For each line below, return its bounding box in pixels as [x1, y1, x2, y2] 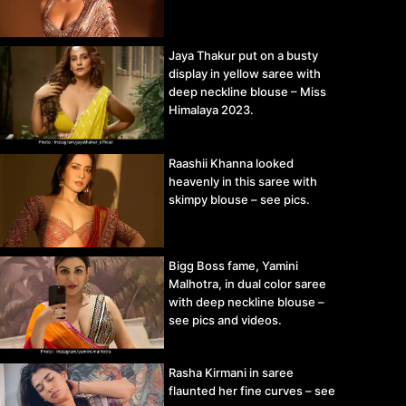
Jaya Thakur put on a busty [169, 48, 318, 63]
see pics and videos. [169, 312, 282, 327]
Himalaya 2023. [169, 102, 254, 118]
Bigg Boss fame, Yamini [169, 257, 298, 273]
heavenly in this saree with [169, 174, 317, 189]
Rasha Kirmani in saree [169, 365, 294, 381]
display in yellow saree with [169, 66, 321, 82]
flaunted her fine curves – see [169, 383, 335, 399]
